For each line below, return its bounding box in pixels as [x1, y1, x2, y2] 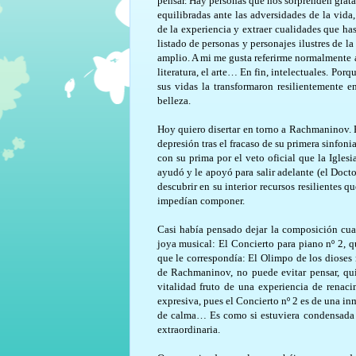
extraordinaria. [157, 323, 222, 335]
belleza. [157, 94, 193, 106]
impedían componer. [157, 194, 247, 207]
